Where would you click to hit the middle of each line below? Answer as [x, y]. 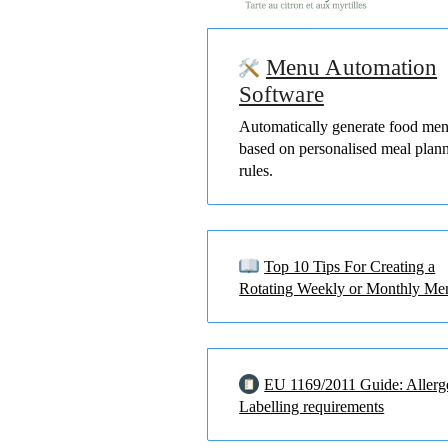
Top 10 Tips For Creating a [350, 267]
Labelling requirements [312, 407]
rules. [256, 171]
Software [281, 95]
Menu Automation [352, 68]
